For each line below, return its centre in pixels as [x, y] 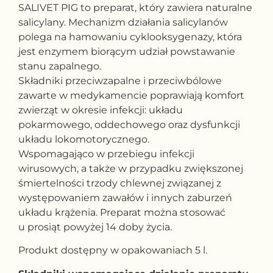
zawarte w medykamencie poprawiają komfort [131, 95]
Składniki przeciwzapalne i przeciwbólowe [120, 81]
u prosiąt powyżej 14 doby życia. [95, 227]
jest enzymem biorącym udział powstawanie [127, 51]
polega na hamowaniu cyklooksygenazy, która [130, 37]
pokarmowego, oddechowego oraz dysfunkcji [129, 125]
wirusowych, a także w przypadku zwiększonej [131, 168]
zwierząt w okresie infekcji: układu [101, 110]
